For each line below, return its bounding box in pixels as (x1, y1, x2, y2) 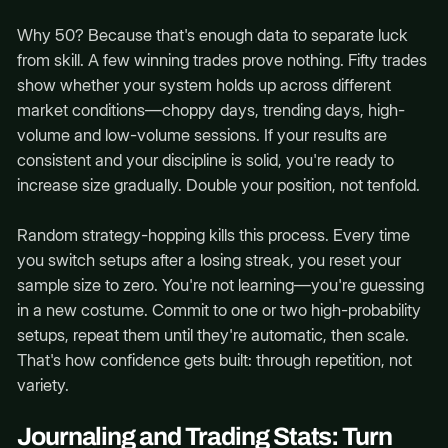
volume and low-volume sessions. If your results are (16, 124, 387, 145)
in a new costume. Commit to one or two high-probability (16, 299, 421, 320)
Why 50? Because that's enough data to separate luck (16, 24, 408, 45)
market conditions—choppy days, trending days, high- (16, 99, 405, 120)
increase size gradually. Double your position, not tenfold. (16, 174, 420, 195)
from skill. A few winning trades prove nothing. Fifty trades (16, 49, 427, 70)
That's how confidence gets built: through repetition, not (16, 349, 412, 370)
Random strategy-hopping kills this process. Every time (16, 224, 410, 245)
